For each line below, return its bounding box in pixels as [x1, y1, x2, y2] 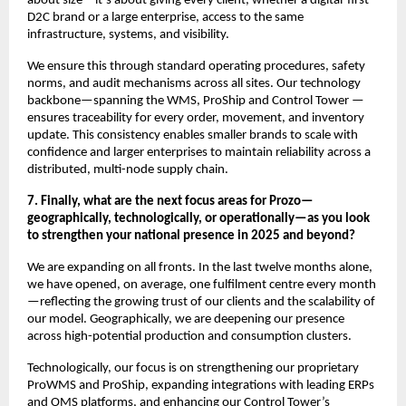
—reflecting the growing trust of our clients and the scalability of [27, 295, 375, 309]
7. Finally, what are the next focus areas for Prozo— [27, 194, 314, 208]
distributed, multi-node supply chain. [27, 162, 228, 177]
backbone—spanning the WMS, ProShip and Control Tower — [27, 93, 364, 108]
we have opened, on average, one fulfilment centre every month [27, 277, 376, 292]
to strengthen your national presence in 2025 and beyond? [27, 228, 355, 243]
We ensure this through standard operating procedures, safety [27, 59, 365, 73]
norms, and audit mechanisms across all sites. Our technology [27, 76, 361, 91]
